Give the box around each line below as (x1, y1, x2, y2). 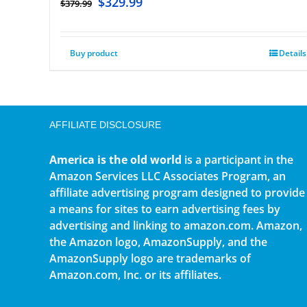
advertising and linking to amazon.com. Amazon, (49, 218, 302, 234)
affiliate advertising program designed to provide (49, 185, 305, 201)
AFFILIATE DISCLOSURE (49, 119, 161, 131)
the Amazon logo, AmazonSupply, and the (49, 234, 267, 250)
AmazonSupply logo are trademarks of (49, 251, 251, 267)
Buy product (70, 47, 118, 60)
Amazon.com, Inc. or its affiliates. (49, 267, 221, 283)
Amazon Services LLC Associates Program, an (49, 169, 286, 184)
